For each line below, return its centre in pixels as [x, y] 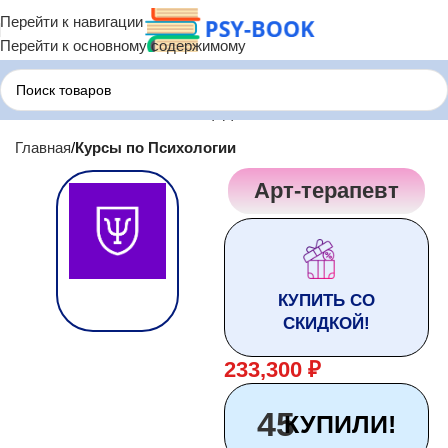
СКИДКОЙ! [326, 324]
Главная [43, 148]
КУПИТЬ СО [326, 301]
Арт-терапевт [326, 191]
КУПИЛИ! [337, 424]
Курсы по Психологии [155, 148]
